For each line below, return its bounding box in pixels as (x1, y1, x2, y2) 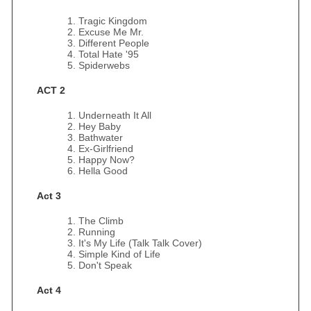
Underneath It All (78, 110, 151, 121)
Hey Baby (78, 121, 121, 132)
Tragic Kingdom (78, 15, 147, 26)
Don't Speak (78, 260, 132, 271)
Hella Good (78, 165, 128, 176)
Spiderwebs (78, 60, 130, 71)
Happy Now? (78, 154, 135, 165)
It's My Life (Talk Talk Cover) (78, 237, 202, 249)
